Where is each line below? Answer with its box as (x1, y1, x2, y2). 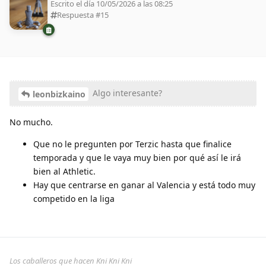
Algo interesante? (90, 87, 162, 99)
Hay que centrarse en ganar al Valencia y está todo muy (33, 179, 255, 191)
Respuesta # (57, 9, 100, 20)
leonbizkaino (33, 88, 85, 100)
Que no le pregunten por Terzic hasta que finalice (33, 138, 232, 150)
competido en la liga (33, 192, 115, 204)
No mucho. (9, 116, 53, 128)
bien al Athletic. (33, 165, 96, 177)
